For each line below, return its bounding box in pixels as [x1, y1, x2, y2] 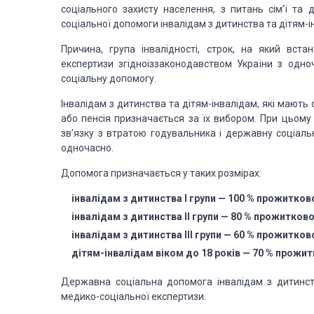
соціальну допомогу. [61, 73, 156, 84]
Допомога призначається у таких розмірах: [61, 168, 261, 179]
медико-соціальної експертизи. [61, 291, 206, 302]
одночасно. [61, 142, 114, 153]
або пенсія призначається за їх [61, 113, 210, 124]
